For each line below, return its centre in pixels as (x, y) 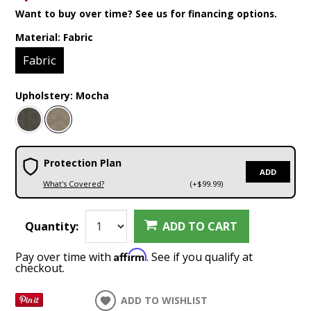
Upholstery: (46, 96)
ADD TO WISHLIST (165, 301)
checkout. (40, 268)
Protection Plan (82, 163)
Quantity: (52, 227)
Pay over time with (65, 257)
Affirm (131, 255)
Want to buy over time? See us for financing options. (146, 14)
